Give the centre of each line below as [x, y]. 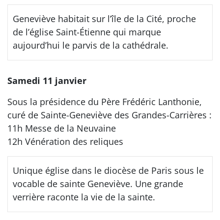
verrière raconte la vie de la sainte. [84, 197]
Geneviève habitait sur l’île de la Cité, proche [104, 18]
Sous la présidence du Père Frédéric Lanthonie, [105, 101]
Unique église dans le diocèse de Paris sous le [108, 170]
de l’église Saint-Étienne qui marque [87, 32]
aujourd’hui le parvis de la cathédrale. [91, 45]
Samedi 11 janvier [47, 80]
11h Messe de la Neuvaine [62, 128]
